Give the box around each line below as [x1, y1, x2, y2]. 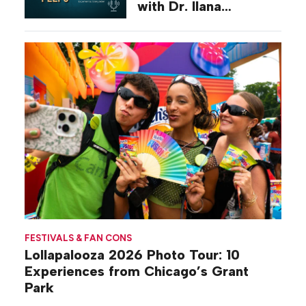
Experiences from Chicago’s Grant [25, 263, 249, 280]
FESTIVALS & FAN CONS [25, 232, 132, 243]
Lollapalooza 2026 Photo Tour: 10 [25, 247, 240, 264]
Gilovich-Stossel [137, 14, 245, 31]
